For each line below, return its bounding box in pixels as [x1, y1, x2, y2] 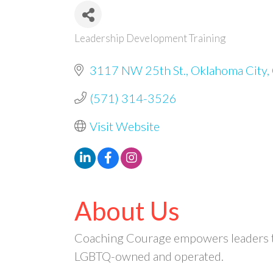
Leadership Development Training [74, 31, 225, 44]
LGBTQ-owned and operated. [74, 248, 224, 263]
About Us [74, 195, 180, 226]
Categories [74, 35, 145, 54]
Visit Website [90, 118, 160, 133]
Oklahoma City [191, 62, 267, 77]
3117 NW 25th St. [90, 62, 186, 77]
